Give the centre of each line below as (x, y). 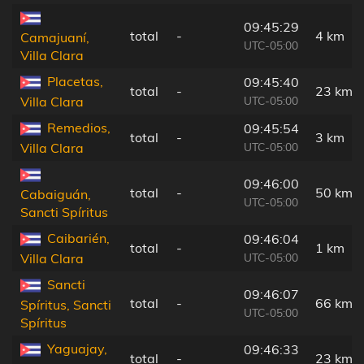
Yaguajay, (77, 348)
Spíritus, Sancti (66, 305)
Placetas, (75, 81)
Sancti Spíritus (64, 212)
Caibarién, (78, 238)
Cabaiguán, (56, 195)
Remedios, (79, 127)
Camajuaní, (55, 38)
